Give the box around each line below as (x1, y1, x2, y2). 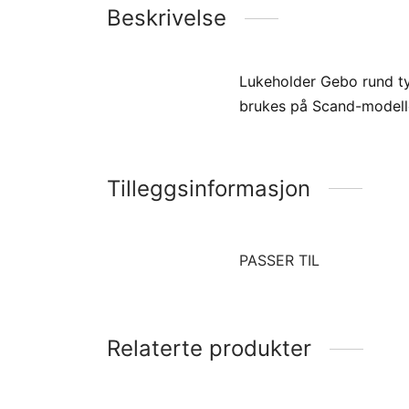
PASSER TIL (239, 250, 320, 269)
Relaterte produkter (107, 334, 311, 362)
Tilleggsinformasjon (107, 174, 310, 202)
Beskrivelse (107, 5, 226, 32)
